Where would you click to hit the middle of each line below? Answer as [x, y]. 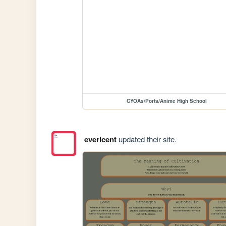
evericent [100, 139]
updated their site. [146, 139]
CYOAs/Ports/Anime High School [166, 101]
